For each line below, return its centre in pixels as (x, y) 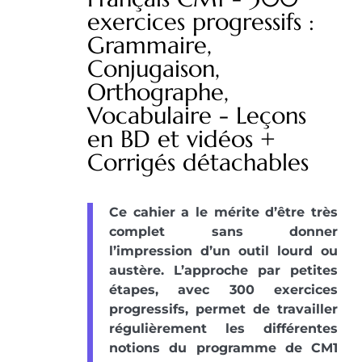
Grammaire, (149, 46)
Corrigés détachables (198, 163)
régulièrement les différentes (223, 329)
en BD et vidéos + (181, 139)
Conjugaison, (154, 69)
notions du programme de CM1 (223, 348)
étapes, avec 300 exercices (223, 290)
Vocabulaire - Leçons (197, 116)
